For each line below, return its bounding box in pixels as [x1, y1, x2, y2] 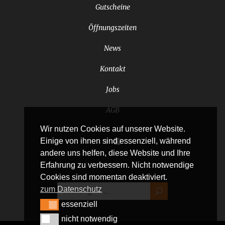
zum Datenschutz [40, 184, 102, 193]
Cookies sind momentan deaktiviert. [40, 172, 167, 181]
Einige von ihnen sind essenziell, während [40, 136, 191, 145]
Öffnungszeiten [88, 23, 137, 33]
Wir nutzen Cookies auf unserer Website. [40, 124, 185, 133]
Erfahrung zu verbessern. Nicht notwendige [40, 160, 194, 169]
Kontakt [99, 64, 126, 74]
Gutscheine [95, 3, 130, 12]
